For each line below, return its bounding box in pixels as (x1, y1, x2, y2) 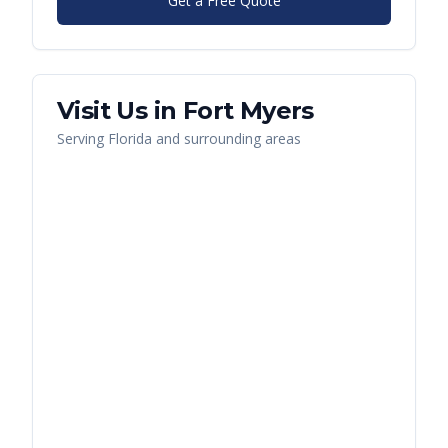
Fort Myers (182, 96, 314, 126)
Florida (108, 129, 152, 149)
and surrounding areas (152, 129, 301, 149)
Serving (57, 129, 108, 149)
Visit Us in (57, 96, 183, 126)
